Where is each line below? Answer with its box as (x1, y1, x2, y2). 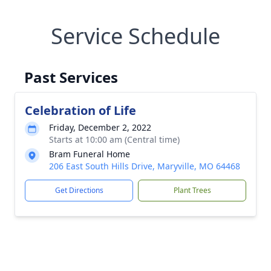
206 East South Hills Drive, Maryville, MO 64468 (49, 160, 240, 172)
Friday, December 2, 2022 (49, 122, 151, 133)
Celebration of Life (25, 102, 136, 119)
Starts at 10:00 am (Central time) (49, 134, 180, 145)
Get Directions (54, 185, 103, 195)
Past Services (24, 67, 118, 87)
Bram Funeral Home (49, 148, 130, 160)
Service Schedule (51, 21, 220, 51)
